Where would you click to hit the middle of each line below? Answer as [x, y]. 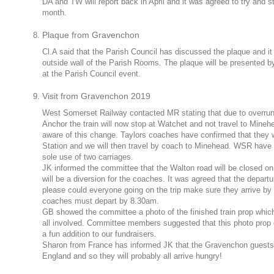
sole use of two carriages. [88, 157]
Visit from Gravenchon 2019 [96, 96]
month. [54, 13]
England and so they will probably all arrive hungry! [132, 256]
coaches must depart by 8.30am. [101, 201]
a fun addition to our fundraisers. [99, 234]
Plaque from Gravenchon [91, 35]
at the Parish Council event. [91, 74]
